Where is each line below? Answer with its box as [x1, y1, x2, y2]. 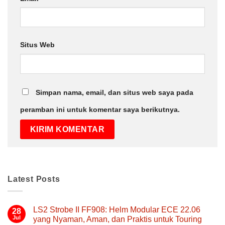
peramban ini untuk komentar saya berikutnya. [20, 105, 180, 114]
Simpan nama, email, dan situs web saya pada [36, 88, 193, 97]
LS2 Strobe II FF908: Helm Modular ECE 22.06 [33, 205, 200, 214]
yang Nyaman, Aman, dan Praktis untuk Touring [33, 215, 202, 224]
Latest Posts [8, 174, 60, 183]
